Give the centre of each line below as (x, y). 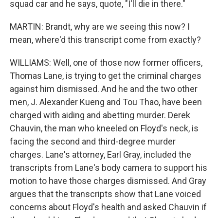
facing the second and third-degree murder (93, 141)
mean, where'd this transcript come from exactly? (105, 40)
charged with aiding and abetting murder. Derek (100, 115)
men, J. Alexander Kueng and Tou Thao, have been (106, 102)
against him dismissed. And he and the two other (104, 89)
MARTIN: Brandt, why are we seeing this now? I (100, 27)
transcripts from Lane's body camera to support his (109, 168)
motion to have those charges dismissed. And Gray (108, 181)
